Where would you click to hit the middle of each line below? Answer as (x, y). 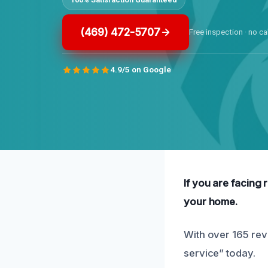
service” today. (220, 253)
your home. (211, 202)
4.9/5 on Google (141, 70)
